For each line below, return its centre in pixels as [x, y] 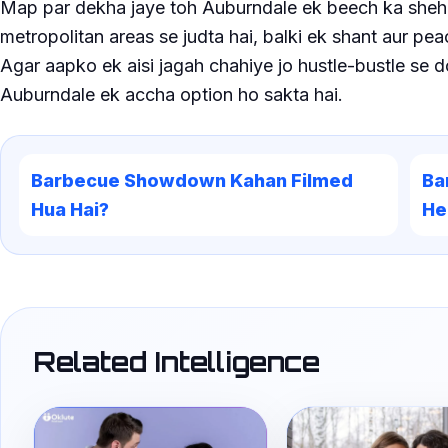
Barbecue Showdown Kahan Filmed [192, 180]
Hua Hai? [70, 209]
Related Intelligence [176, 361]
